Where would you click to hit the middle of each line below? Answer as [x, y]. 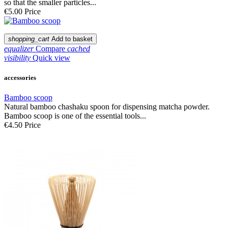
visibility [17, 58]
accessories [20, 77]
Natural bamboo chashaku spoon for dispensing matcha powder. [107, 106]
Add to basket [72, 39]
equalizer [19, 48]
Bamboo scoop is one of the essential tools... [75, 116]
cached [79, 48]
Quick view [51, 58]
